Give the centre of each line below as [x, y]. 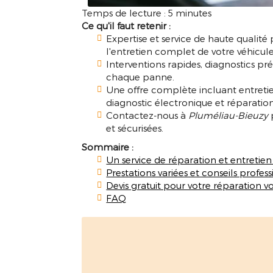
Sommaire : [108, 147]
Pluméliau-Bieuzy [229, 115]
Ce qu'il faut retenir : [126, 25]
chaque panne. [140, 76]
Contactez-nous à [147, 115]
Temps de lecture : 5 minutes [147, 12]
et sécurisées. [135, 128]
